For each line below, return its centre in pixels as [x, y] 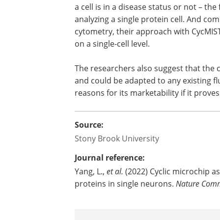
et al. [115, 171]
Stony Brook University [117, 138]
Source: [89, 125]
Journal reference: [110, 158]
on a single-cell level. [112, 43]
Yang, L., [91, 171]
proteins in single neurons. [125, 183]
